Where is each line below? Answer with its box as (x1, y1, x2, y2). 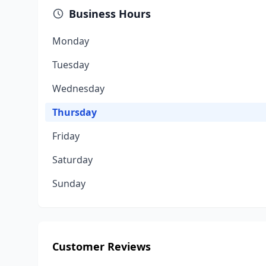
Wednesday (52, 82, 104, 95)
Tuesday (52, 58, 89, 71)
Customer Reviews (52, 239, 151, 254)
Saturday (52, 153, 93, 166)
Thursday (52, 106, 97, 119)
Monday (52, 34, 89, 47)
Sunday (52, 177, 85, 190)
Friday (52, 129, 80, 142)
